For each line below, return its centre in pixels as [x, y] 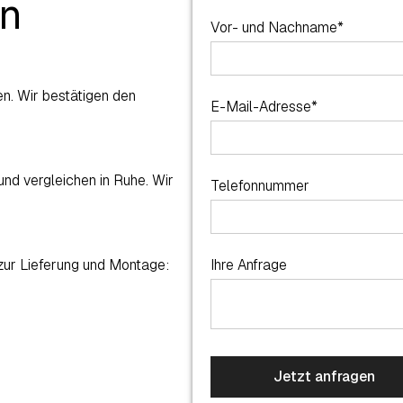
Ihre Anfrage [249, 264]
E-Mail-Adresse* [264, 106]
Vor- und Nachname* [277, 27]
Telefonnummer [260, 185]
